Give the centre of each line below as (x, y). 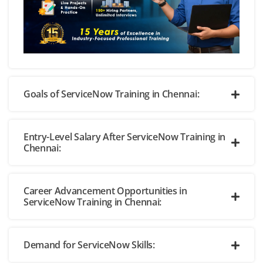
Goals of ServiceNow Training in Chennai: (112, 94)
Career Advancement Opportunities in (105, 191)
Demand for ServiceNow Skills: (89, 245)
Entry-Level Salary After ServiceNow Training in (124, 137)
